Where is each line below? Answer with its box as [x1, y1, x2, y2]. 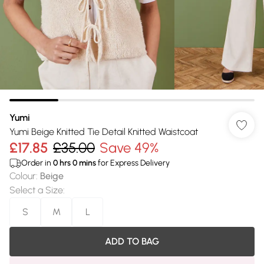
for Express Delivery [96, 158, 170, 168]
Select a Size [9, 184, 63, 196]
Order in [21, 158, 53, 168]
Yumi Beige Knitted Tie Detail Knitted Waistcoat [9, 126, 198, 137]
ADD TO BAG [105, 236, 159, 247]
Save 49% [100, 139, 159, 156]
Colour [9, 170, 36, 181]
